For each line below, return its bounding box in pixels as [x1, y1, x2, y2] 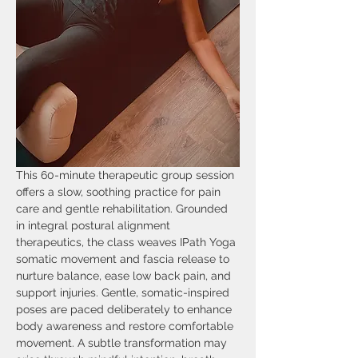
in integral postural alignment [16, 218, 173, 232]
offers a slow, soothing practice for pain [16, 185, 224, 198]
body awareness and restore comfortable [16, 319, 237, 332]
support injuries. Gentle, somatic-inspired [16, 285, 233, 299]
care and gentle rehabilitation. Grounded [16, 201, 231, 215]
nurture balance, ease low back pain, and [16, 268, 234, 282]
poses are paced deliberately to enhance [16, 302, 235, 316]
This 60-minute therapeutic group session [16, 168, 237, 181]
